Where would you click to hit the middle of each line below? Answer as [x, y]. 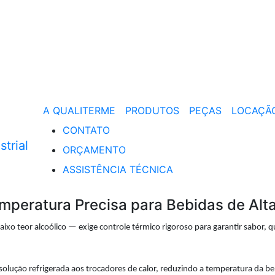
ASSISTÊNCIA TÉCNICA [118, 169]
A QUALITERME [79, 110]
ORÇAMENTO [94, 150]
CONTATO [86, 130]
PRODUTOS [152, 110]
